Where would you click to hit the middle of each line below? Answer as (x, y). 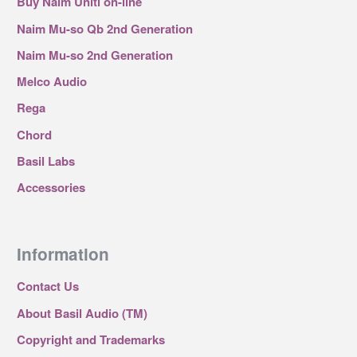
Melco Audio (51, 82)
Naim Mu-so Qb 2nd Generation (104, 28)
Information (63, 253)
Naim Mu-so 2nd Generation (94, 55)
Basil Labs (45, 161)
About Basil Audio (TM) (82, 313)
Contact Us (47, 286)
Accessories (51, 188)
